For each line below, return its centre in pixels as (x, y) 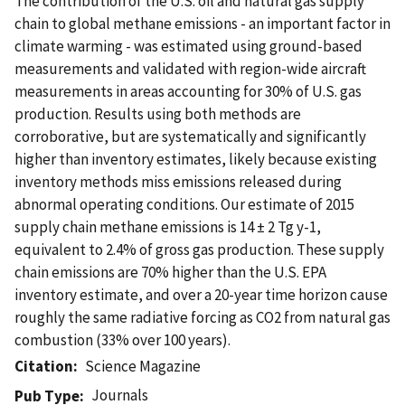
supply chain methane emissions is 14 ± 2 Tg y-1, (168, 226)
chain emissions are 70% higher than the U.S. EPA (170, 272)
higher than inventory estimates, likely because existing (196, 159)
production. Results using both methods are (158, 113)
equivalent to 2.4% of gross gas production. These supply (199, 249)
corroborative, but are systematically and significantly (190, 136)
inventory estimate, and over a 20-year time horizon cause (201, 294)
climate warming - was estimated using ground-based (188, 46)
